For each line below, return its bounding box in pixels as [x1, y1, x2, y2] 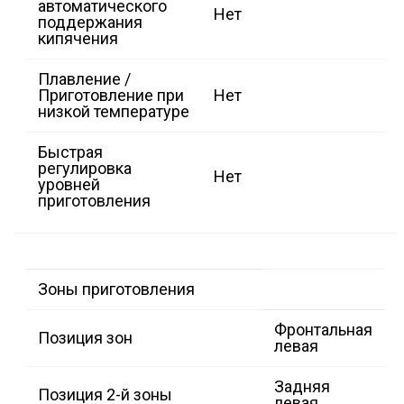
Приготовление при [38, 86, 184, 106]
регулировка [38, 159, 132, 179]
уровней [38, 175, 100, 195]
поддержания [38, 13, 142, 32]
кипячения [38, 29, 118, 49]
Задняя [274, 377, 330, 397]
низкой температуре [38, 102, 189, 122]
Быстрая [38, 142, 103, 162]
